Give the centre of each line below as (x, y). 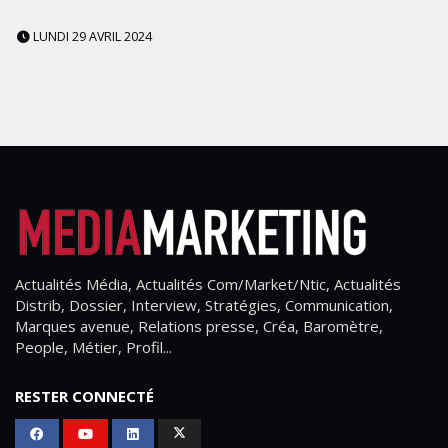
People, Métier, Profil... (93, 347)
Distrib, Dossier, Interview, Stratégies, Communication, (204, 305)
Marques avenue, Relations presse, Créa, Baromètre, (199, 326)
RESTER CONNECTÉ (84, 396)
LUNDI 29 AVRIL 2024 (91, 37)
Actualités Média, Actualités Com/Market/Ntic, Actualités (208, 284)
